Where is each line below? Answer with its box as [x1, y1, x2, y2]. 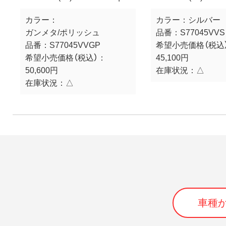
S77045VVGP [49, 40, 100, 49]
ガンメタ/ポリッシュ [25, 28, 100, 37]
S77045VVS [180, 28, 225, 37]
